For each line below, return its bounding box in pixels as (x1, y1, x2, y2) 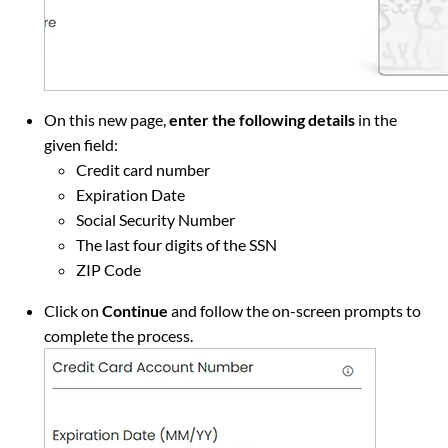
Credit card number (76, 160, 213, 179)
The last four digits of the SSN (76, 235, 277, 254)
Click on (44, 301, 102, 320)
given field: (44, 135, 118, 154)
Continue (102, 301, 171, 320)
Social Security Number (76, 210, 238, 229)
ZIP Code (76, 260, 144, 279)
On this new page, (44, 110, 169, 129)
